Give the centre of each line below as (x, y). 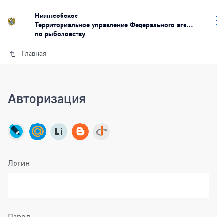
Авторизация (47, 99)
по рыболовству (60, 34)
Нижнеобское (56, 15)
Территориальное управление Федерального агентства (111, 25)
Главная (34, 53)
